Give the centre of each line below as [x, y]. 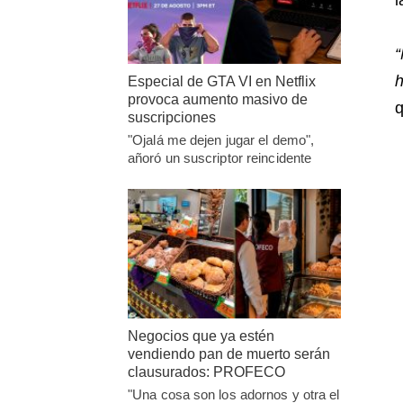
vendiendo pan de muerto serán [229, 354]
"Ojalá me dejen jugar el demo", [221, 139]
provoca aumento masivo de [218, 99]
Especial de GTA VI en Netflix [222, 81]
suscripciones [172, 117]
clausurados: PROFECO [206, 372]
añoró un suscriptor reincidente [220, 157]
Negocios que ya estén [201, 336]
